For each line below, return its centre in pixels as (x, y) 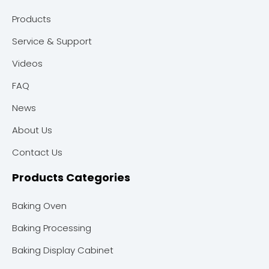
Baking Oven (39, 206)
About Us (32, 130)
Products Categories (71, 177)
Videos (27, 63)
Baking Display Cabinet (63, 250)
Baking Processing (52, 228)
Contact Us (37, 152)
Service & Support (52, 41)
